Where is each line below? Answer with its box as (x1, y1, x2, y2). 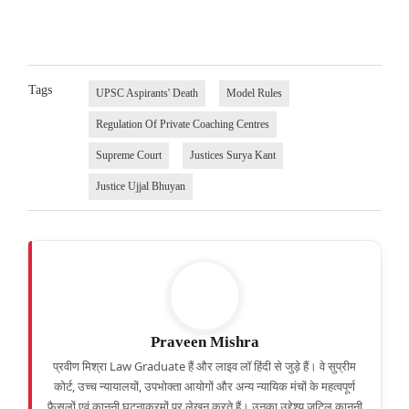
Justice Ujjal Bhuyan (95, 180, 185, 194)
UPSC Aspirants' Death (95, 87, 198, 100)
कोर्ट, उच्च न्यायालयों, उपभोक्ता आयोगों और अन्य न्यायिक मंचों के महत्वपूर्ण (54, 378, 355, 395)
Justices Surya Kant (189, 149, 276, 163)
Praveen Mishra (150, 333, 259, 351)
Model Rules (225, 87, 282, 100)
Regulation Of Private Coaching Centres (95, 118, 269, 131)
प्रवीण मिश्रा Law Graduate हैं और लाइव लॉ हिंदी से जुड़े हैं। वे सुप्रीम (53, 358, 356, 375)
